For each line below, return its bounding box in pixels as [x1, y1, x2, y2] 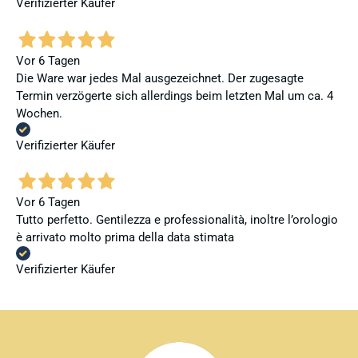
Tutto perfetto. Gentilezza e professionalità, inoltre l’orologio [16, 213, 338, 228]
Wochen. [16, 105, 62, 121]
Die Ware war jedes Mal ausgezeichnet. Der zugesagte [16, 70, 304, 86]
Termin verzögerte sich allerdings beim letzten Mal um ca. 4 [16, 88, 333, 103]
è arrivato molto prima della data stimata [16, 230, 234, 245]
